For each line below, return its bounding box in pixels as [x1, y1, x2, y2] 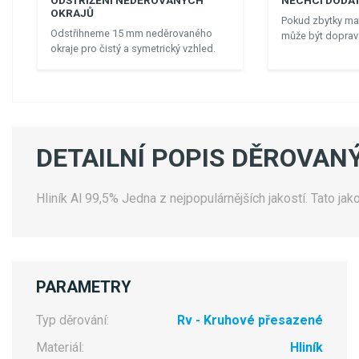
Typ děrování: [36, 313, 109, 329]
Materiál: [36, 340, 84, 356]
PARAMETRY [36, 277, 131, 297]
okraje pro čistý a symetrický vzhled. [50, 42, 216, 55]
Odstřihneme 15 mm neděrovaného [50, 27, 212, 40]
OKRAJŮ [50, 6, 94, 20]
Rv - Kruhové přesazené [176, 313, 323, 329]
